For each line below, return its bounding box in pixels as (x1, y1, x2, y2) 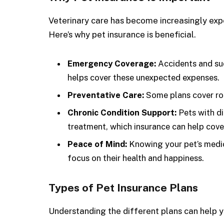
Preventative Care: (67, 89, 144, 100)
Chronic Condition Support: (67, 107, 176, 118)
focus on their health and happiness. (67, 153, 204, 163)
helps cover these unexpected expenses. (67, 72, 219, 82)
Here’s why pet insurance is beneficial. (48, 29, 196, 39)
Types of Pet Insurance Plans (48, 181, 198, 194)
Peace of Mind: (67, 139, 127, 149)
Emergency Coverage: (67, 58, 156, 68)
